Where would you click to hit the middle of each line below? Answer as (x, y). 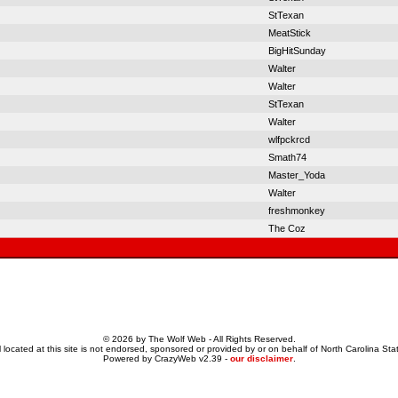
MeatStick (290, 33)
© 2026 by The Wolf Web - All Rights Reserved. (199, 339)
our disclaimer (261, 358)
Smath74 (287, 157)
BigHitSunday (297, 51)
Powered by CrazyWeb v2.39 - (166, 358)
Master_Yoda (297, 175)
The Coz (287, 228)
